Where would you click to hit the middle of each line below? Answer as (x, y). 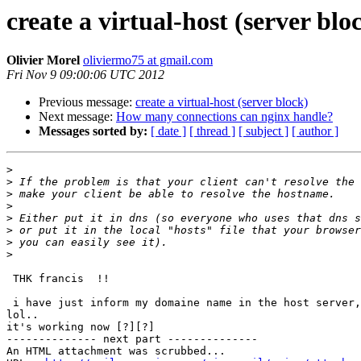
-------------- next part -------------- (132, 339)
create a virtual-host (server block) (222, 102)
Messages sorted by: (93, 131)
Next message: (77, 117)
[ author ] (315, 131)
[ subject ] (263, 131)
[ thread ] (212, 131)
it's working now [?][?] (81, 327)
